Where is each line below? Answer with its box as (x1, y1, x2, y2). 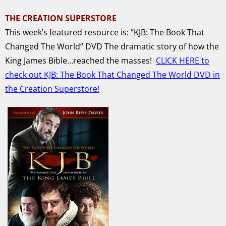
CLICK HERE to (156, 54, 209, 66)
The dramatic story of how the (104, 40, 219, 52)
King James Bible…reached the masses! (5, 54, 152, 66)
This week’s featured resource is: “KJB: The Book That (5, 26, 204, 38)
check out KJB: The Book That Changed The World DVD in (5, 69, 220, 80)
